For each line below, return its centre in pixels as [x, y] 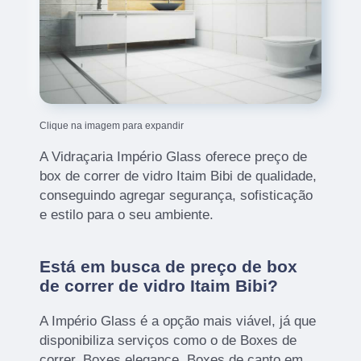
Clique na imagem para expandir [112, 126]
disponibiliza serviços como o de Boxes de [168, 341]
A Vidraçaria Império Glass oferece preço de [174, 157]
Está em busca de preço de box [169, 267]
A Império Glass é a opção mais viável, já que [178, 322]
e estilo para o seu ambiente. [127, 215]
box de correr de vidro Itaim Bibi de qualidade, [178, 176]
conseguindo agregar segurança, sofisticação [176, 196]
